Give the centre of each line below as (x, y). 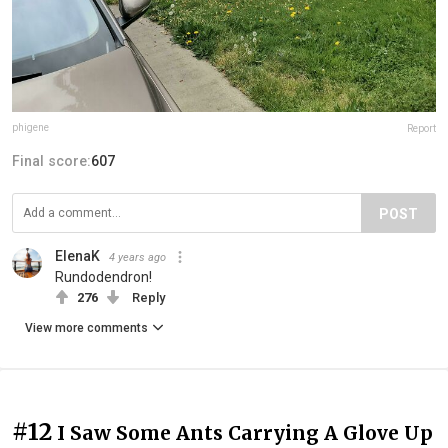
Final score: (51, 160)
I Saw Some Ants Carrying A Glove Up (245, 432)
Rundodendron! (103, 276)
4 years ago (137, 257)
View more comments (86, 327)
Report (421, 128)
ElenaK (77, 255)
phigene (30, 127)
